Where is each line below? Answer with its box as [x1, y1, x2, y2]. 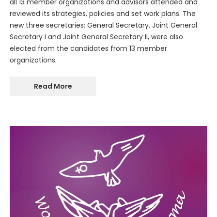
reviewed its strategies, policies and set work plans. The [10, 8, 196, 18]
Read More [34, 81, 72, 91]
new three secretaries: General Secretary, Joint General [10, 20, 197, 30]
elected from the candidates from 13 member [10, 43, 167, 53]
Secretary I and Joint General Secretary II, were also [10, 31, 183, 42]
